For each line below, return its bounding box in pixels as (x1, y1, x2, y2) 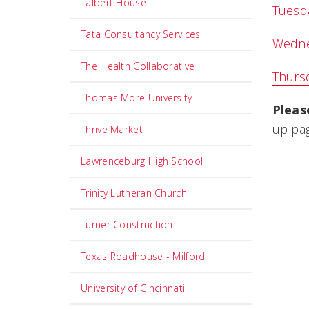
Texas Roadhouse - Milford (81, 250, 206, 263)
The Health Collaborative (81, 59, 195, 72)
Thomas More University (81, 91, 192, 104)
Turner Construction (81, 218, 173, 231)
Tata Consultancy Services (81, 28, 201, 41)
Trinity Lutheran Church (81, 186, 187, 199)
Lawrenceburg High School (81, 154, 203, 168)
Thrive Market (81, 123, 143, 136)
